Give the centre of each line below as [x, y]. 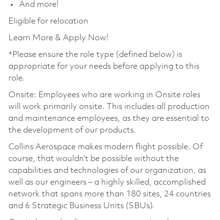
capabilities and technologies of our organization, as [107, 170]
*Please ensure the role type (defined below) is [95, 55]
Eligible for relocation [48, 21]
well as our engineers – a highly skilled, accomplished [107, 182]
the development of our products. [72, 130]
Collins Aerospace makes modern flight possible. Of [105, 147]
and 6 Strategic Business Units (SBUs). [81, 206]
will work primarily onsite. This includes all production [109, 107]
